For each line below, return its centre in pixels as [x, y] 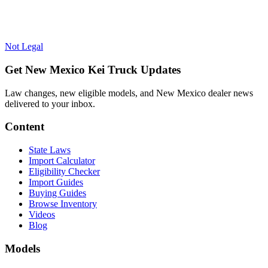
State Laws [50, 150]
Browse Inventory [63, 204]
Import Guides [56, 182]
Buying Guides [57, 193]
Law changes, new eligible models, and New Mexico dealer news [129, 93]
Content [25, 127]
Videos [42, 215]
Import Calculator [62, 161]
